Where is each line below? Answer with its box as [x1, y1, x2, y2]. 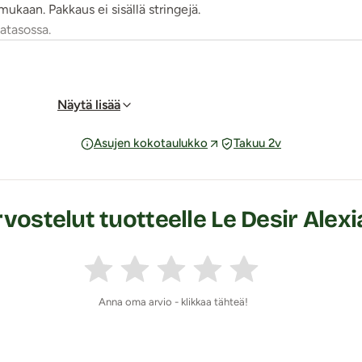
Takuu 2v [234, 136, 281, 151]
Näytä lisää [57, 96, 120, 112]
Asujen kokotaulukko [94, 136, 208, 151]
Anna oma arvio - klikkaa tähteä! [98, 295, 248, 308]
